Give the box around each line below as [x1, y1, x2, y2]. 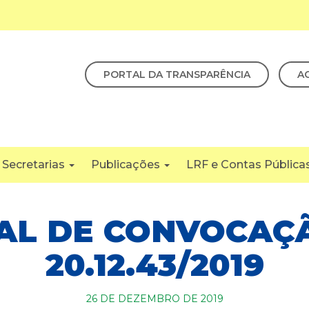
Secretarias [2, 158, 68, 172]
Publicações [91, 158, 163, 172]
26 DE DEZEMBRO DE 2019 [86, 292, 223, 306]
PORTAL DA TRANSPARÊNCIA [103, 68, 250, 81]
